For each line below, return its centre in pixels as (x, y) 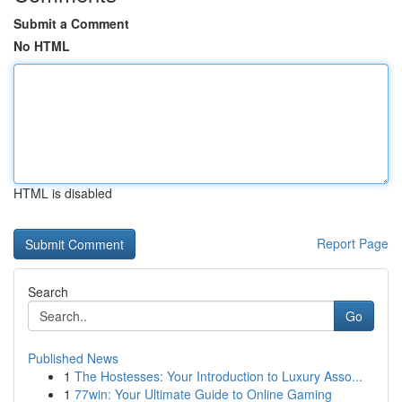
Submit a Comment (71, 23)
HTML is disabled (63, 193)
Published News (73, 358)
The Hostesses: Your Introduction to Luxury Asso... (218, 376)
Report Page (353, 243)
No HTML (42, 46)
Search (48, 292)
